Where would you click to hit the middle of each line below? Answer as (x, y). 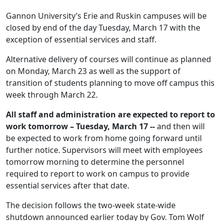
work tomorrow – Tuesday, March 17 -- (80, 127)
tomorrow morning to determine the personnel (95, 162)
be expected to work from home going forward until (104, 138)
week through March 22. (52, 95)
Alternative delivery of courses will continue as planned (109, 59)
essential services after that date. (68, 186)
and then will (180, 127)
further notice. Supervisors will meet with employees (104, 150)
